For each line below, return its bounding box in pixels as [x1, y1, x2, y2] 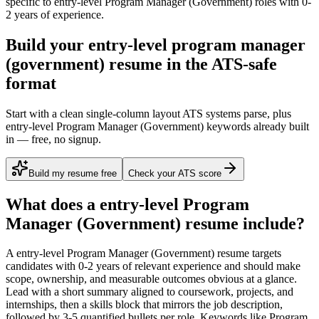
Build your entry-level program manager [6, 35, 305, 54]
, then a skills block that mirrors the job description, [54, 298, 283, 311]
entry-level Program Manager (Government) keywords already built [6, 120, 309, 132]
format [6, 73, 56, 93]
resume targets [214, 247, 281, 260]
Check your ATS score [128, 167, 221, 179]
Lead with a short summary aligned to [6, 286, 178, 298]
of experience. [38, 8, 104, 21]
